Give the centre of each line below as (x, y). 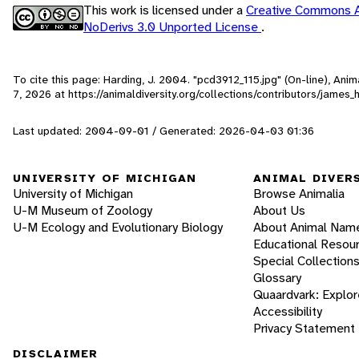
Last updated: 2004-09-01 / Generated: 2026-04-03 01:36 (163, 130)
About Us (279, 211)
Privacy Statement (304, 329)
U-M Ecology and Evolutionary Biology (118, 228)
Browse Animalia (299, 194)
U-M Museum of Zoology (83, 211)
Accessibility (288, 312)
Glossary (277, 278)
